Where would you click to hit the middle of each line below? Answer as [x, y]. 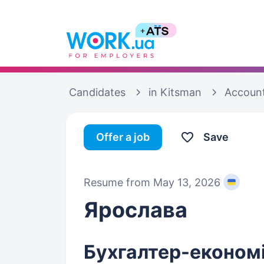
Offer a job [123, 137]
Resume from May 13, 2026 [152, 182]
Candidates [97, 92]
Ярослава [136, 210]
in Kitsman [175, 92]
